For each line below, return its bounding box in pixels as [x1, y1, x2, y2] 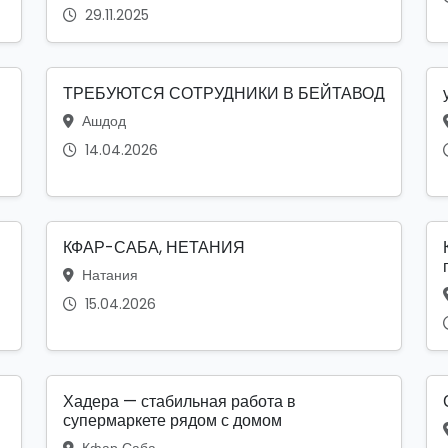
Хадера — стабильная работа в [63, 390, 296, 414]
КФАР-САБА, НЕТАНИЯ [63, 236, 245, 260]
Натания [78, 265, 138, 286]
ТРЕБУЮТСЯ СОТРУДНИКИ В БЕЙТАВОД [63, 82, 385, 106]
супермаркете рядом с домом [63, 409, 282, 433]
